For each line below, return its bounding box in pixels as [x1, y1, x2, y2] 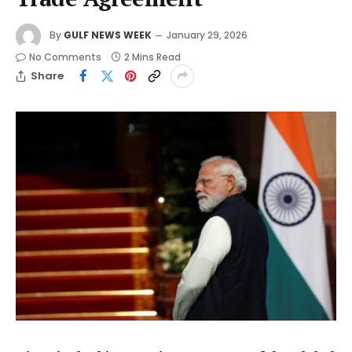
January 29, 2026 [167, 27, 247, 42]
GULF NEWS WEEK [64, 27, 152, 42]
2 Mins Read [124, 49, 181, 64]
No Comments [29, 49, 101, 64]
